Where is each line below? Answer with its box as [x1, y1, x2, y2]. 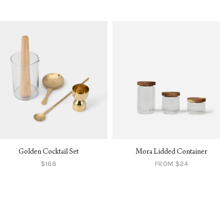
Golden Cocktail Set [19, 148, 79, 157]
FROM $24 [155, 160, 188, 168]
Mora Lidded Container [136, 148, 207, 157]
